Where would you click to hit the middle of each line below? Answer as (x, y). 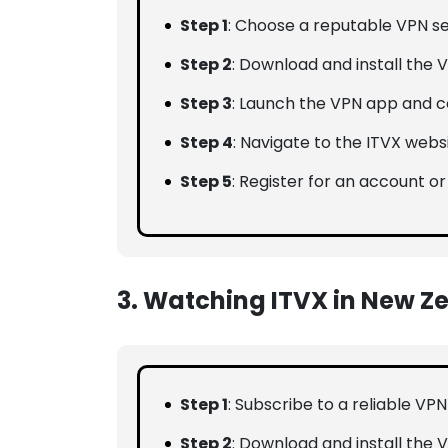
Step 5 (206, 182)
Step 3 (206, 104)
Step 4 (206, 143)
